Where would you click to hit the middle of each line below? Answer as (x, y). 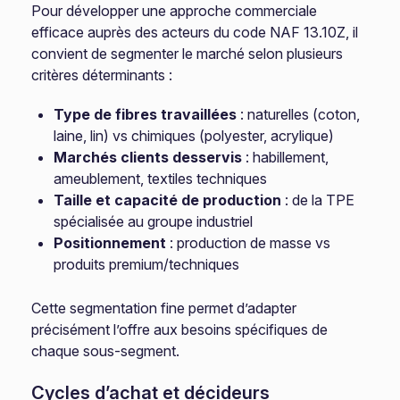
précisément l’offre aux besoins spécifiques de (180, 329)
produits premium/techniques (147, 264)
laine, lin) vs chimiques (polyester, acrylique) (194, 136)
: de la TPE (318, 200)
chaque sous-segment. (106, 351)
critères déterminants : (102, 75)
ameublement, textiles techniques (161, 179)
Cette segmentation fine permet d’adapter (164, 308)
